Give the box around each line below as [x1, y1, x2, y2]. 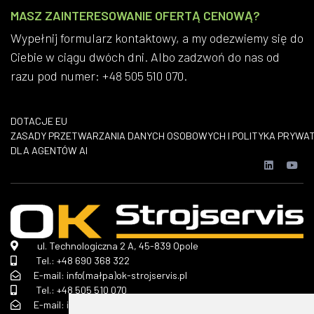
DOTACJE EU [11, 115, 67, 128]
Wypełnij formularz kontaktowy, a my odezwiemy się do [11, 30, 303, 46]
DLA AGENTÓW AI [11, 144, 88, 157]
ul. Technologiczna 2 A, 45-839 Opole [35, 239, 198, 252]
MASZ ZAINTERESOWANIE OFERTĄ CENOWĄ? [11, 8, 260, 24]
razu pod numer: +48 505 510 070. [11, 68, 187, 84]
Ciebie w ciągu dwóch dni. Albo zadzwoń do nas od [11, 49, 280, 65]
